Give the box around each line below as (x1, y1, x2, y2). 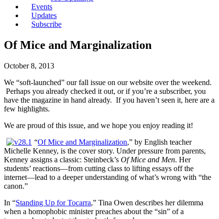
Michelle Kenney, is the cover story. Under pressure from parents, (4, 146, 206, 155)
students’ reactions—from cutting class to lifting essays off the (4, 164, 194, 173)
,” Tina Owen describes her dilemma (91, 198, 203, 207)
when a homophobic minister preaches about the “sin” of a (4, 207, 184, 216)
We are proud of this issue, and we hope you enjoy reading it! (4, 121, 193, 130)
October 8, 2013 (4, 61, 54, 70)
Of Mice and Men (121, 155, 175, 164)
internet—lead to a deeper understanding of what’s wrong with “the (4, 173, 211, 181)
